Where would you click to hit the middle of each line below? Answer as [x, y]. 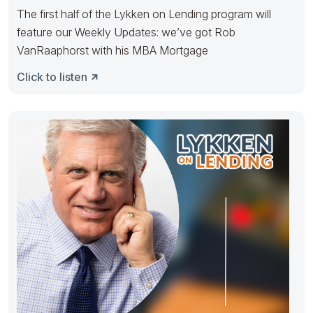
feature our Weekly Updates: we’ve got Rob [126, 32]
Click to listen [52, 77]
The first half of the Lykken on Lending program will [144, 14]
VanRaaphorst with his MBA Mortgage [112, 50]
